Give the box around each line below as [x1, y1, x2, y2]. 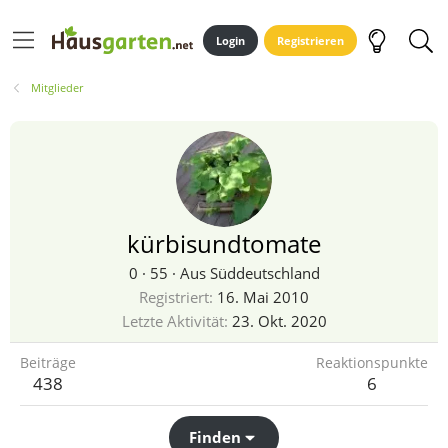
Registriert [139, 287, 209, 307]
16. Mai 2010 [217, 287, 309, 307]
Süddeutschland [209, 263, 320, 283]
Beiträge [20, 353, 76, 372]
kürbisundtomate [127, 227, 321, 260]
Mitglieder [30, 80, 83, 95]
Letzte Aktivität [121, 311, 224, 331]
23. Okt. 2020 [231, 311, 327, 331]
